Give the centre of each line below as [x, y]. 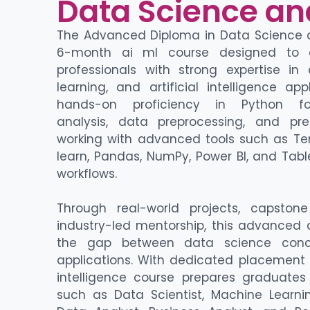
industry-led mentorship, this [148, 226]
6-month [89, 53]
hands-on [95, 105]
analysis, [88, 122]
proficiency [166, 105]
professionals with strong [142, 70]
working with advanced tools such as [175, 139]
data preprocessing [181, 122]
